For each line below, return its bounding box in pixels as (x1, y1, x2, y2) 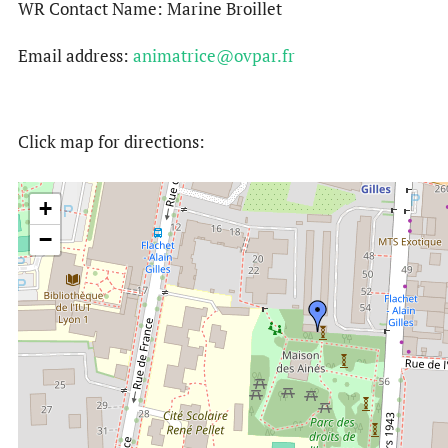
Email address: (18, 44, 133, 67)
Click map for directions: (18, 130, 205, 153)
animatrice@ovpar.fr (133, 44, 295, 67)
